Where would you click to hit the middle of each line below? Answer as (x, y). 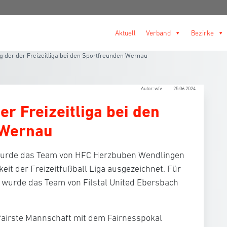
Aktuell (125, 33)
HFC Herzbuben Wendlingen (130, 155)
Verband (158, 33)
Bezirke (202, 33)
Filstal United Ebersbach (131, 182)
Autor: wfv (152, 88)
